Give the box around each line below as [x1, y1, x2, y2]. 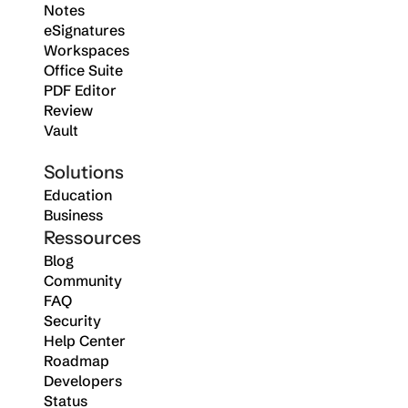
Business [44, 206, 103, 224]
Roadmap [44, 352, 109, 370]
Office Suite [44, 61, 123, 79]
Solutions [44, 161, 124, 183]
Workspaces [44, 41, 129, 59]
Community [44, 271, 122, 290]
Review [44, 101, 93, 119]
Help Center [44, 331, 126, 350]
